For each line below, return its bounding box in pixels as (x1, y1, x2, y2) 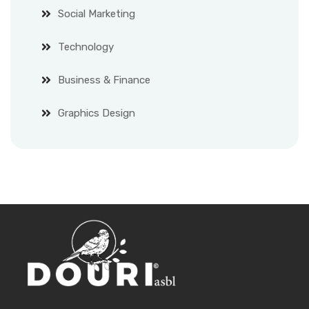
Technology (58, 40, 114, 53)
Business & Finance (58, 73, 150, 86)
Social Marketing (58, 7, 135, 20)
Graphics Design (58, 106, 135, 119)
